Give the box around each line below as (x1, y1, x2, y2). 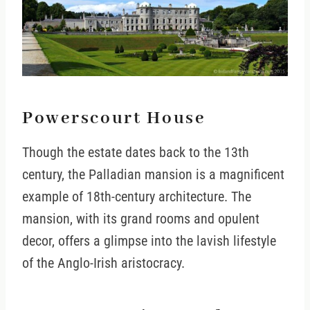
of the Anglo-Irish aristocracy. (22, 255, 185, 272)
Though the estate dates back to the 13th (22, 144, 249, 161)
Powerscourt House (22, 107, 206, 129)
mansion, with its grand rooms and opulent (22, 210, 259, 228)
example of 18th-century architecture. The (22, 188, 251, 206)
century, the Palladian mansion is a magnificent (22, 166, 284, 183)
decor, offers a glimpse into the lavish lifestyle (22, 232, 276, 250)
